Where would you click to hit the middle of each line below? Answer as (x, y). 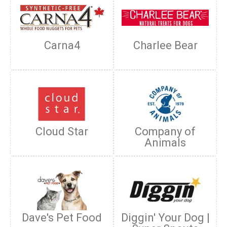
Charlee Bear (165, 45)
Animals (165, 143)
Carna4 (62, 45)
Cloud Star (62, 131)
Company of (165, 131)
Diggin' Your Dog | (165, 218)
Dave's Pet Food (62, 218)
